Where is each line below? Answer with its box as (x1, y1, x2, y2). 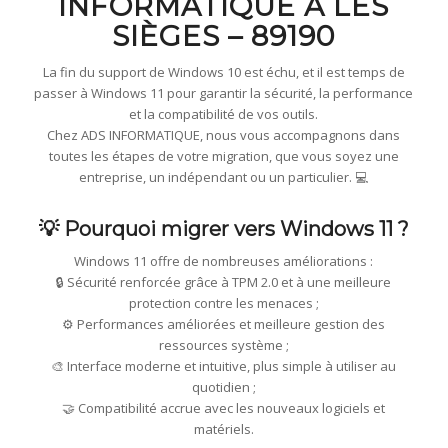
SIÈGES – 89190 (112, 19, 336, 53)
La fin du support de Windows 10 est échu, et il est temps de (42, 63, 405, 82)
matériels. (193, 420, 254, 439)
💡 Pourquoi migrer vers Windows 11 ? (38, 217, 409, 242)
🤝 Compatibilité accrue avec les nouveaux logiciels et (62, 399, 386, 418)
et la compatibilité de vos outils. (129, 105, 319, 124)
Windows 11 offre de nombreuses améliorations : (74, 252, 374, 271)
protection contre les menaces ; (128, 294, 319, 313)
